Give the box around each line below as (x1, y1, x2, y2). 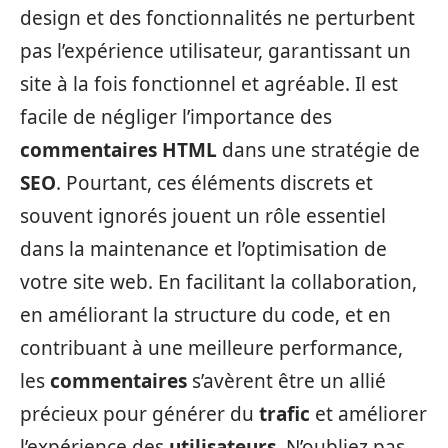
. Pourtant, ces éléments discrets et (56, 170, 373, 196)
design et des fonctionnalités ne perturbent (20, 5, 415, 31)
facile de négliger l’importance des (20, 104, 332, 130)
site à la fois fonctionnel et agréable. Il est (20, 71, 398, 97)
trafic (259, 401, 310, 427)
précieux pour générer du (20, 401, 259, 427)
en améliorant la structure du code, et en (20, 302, 391, 328)
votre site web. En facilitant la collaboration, (20, 269, 417, 295)
